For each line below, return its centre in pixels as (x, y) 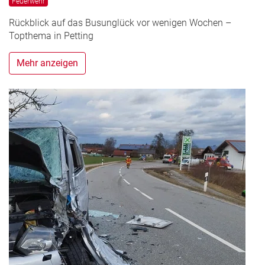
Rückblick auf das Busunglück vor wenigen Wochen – (120, 23)
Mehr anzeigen (47, 63)
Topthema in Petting (51, 36)
